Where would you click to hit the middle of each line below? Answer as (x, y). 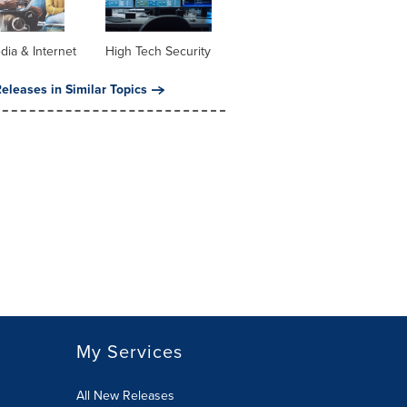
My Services (129, 352)
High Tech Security (158, 52)
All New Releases (125, 396)
